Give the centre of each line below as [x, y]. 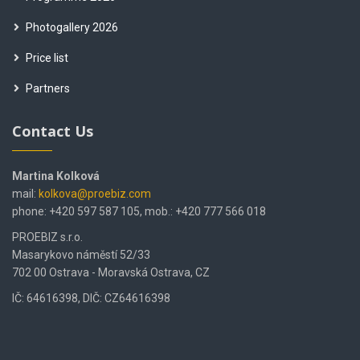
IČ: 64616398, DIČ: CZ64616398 [91, 298]
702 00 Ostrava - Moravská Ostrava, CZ [111, 272]
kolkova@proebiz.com [95, 193]
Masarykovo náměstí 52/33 [81, 254]
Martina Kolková [56, 176]
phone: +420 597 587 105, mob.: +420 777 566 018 [139, 211]
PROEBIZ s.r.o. [47, 237]
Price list [47, 57]
